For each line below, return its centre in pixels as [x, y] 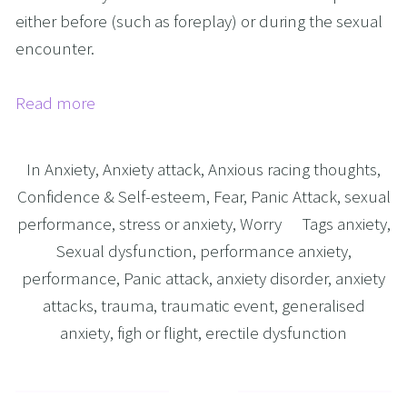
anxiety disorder [272, 278]
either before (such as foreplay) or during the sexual [199, 20]
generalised [323, 306]
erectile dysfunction [276, 333]
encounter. [55, 48]
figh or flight [158, 333]
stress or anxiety [175, 224]
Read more [55, 103]
